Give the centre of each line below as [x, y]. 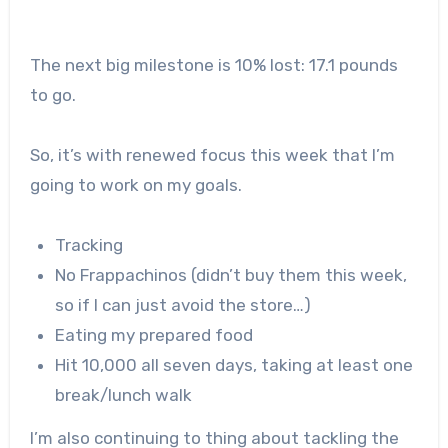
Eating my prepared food [154, 335]
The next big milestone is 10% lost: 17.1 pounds [213, 65]
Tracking [89, 245]
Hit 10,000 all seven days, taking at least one [234, 365]
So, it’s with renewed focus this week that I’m [212, 155]
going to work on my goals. [135, 185]
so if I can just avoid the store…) [183, 305]
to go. [52, 95]
